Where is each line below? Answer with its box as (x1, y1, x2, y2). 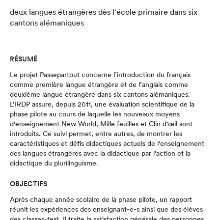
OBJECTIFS (10, 180, 47, 188)
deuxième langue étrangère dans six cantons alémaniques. (10, 90, 190, 98)
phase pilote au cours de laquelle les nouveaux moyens (10, 110, 180, 118)
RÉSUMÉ (10, 55, 37, 63)
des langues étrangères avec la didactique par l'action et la (10, 149, 191, 157)
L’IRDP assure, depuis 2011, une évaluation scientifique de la (10, 100, 194, 108)
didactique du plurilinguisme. (10, 159, 98, 167)
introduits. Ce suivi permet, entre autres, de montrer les (10, 130, 182, 137)
